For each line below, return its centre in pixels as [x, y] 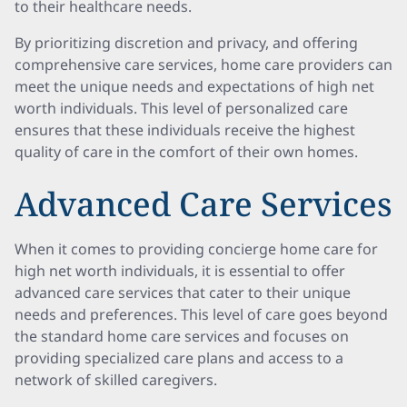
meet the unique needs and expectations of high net [194, 86]
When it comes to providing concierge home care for [196, 249]
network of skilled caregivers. [116, 380]
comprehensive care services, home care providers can [203, 65]
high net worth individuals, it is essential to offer [180, 271]
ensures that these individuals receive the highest [185, 130]
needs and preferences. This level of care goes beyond [201, 314]
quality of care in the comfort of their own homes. [186, 152]
